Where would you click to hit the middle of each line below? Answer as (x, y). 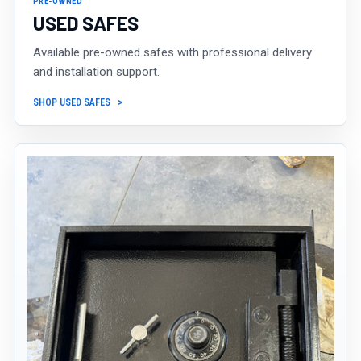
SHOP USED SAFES (72, 103)
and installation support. (96, 72)
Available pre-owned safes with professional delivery (172, 53)
